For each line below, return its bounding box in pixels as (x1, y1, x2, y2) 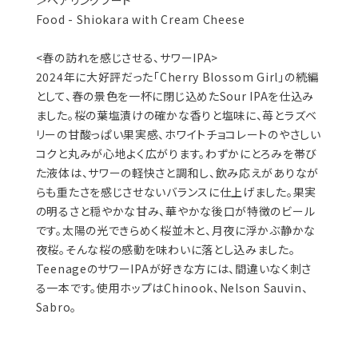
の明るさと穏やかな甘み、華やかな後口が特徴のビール (35, 203, 316, 220)
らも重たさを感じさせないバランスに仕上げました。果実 (35, 184, 316, 201)
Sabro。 (35, 299, 77, 316)
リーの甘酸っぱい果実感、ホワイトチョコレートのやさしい (35, 126, 321, 143)
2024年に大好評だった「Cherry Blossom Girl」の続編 (35, 69, 319, 86)
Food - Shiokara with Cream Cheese (35, 11, 245, 28)
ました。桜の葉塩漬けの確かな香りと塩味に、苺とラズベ (35, 107, 317, 124)
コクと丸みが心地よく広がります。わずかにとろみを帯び (35, 145, 317, 162)
